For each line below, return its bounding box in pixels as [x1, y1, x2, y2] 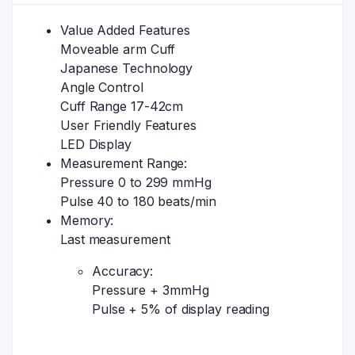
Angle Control [60, 78, 143, 95]
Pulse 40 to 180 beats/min [60, 193, 216, 209]
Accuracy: [92, 262, 154, 279]
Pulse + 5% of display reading [92, 300, 270, 317]
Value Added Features [60, 21, 190, 38]
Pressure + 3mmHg [92, 281, 209, 298]
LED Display [60, 136, 132, 152]
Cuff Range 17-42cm [60, 97, 184, 114]
